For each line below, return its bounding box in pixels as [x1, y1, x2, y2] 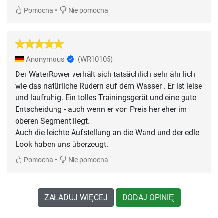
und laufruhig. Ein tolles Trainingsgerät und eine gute [15, 92, 196, 102]
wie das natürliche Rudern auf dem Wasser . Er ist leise [15, 81, 202, 91]
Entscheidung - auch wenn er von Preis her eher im [15, 104, 187, 114]
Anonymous [24, 54, 67, 64]
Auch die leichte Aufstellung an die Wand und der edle [15, 127, 199, 137]
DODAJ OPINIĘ [122, 192, 174, 202]
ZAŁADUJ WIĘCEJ [44, 192, 108, 202]
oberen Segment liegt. [15, 116, 90, 126]
